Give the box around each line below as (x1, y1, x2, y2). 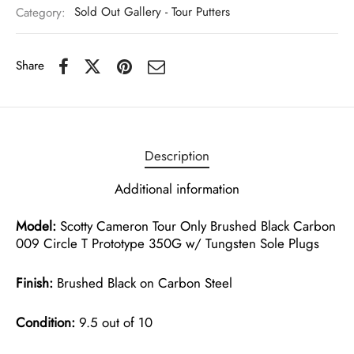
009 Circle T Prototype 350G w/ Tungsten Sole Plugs (16, 233, 319, 253)
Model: (16, 216, 56, 235)
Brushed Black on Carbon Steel (53, 273, 232, 292)
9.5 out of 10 (75, 312, 153, 332)
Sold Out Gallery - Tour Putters (74, 3, 230, 21)
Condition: (16, 312, 75, 332)
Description (145, 145, 209, 165)
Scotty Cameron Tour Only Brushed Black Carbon (56, 216, 336, 235)
